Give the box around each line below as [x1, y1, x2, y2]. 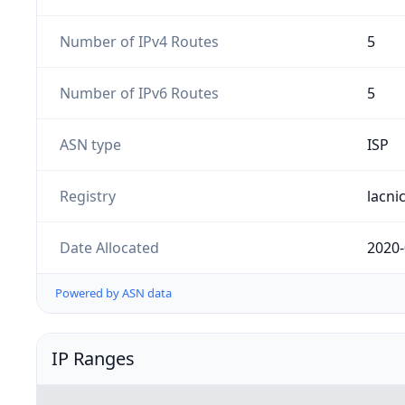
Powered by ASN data [55, 285, 172, 302]
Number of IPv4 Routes [59, 31, 219, 52]
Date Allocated [59, 237, 159, 258]
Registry [59, 185, 116, 206]
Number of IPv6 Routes [59, 82, 219, 103]
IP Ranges [52, 346, 135, 372]
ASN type [59, 134, 121, 155]
